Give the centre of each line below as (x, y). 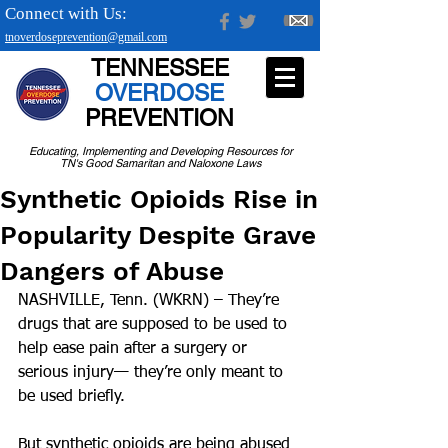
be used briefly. (71, 397)
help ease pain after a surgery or (135, 349)
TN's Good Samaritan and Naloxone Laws (160, 163)
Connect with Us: (66, 13)
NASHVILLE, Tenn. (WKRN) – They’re (151, 301)
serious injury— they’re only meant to (153, 373)
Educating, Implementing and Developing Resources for (160, 151)
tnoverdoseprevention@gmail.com (86, 37)
